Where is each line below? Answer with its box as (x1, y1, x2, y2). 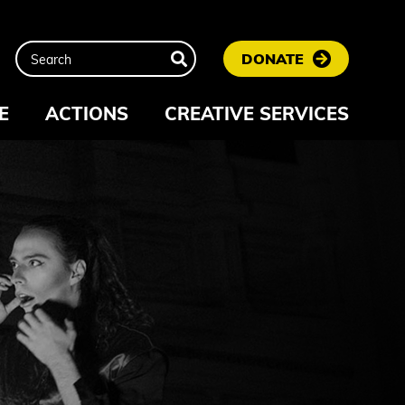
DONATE (241, 49, 304, 68)
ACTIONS (45, 101, 128, 125)
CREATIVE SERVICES (165, 101, 349, 125)
